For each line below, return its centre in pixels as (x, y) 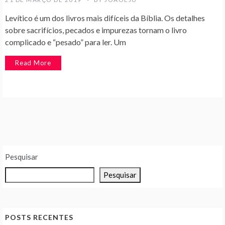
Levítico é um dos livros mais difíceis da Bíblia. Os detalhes (105, 18)
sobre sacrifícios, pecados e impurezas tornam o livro (96, 30)
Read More (33, 63)
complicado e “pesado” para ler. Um (66, 42)
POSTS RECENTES (39, 217)
